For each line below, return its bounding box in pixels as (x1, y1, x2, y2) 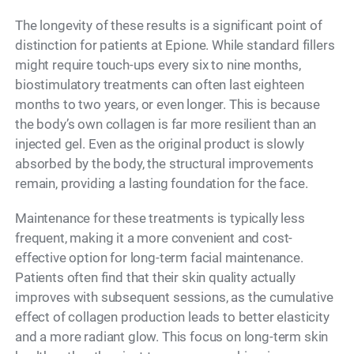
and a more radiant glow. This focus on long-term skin (15, 329, 329, 345)
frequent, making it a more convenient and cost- (15, 230, 293, 247)
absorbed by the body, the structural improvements (15, 156, 314, 172)
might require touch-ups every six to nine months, (15, 57, 301, 73)
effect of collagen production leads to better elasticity (15, 309, 330, 326)
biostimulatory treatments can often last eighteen (15, 77, 304, 93)
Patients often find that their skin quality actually (15, 269, 296, 286)
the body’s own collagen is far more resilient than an (15, 116, 317, 133)
